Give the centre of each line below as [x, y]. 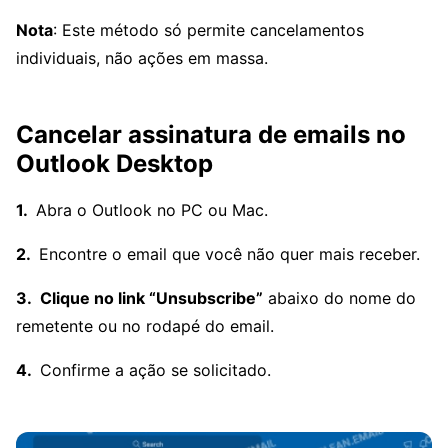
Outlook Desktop [114, 163]
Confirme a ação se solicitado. [155, 369]
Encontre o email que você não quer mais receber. [229, 253]
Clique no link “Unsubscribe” [151, 297]
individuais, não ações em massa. [142, 57]
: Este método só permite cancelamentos [208, 29]
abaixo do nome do [339, 297]
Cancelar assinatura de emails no [211, 134]
